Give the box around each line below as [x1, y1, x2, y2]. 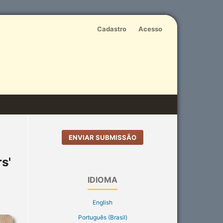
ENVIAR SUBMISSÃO [69, 133, 136, 141]
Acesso [138, 24, 162, 33]
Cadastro [97, 24, 127, 33]
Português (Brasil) [78, 213, 127, 221]
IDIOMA [88, 174, 117, 185]
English [93, 198, 112, 206]
